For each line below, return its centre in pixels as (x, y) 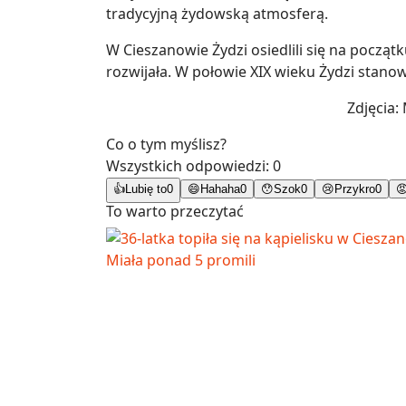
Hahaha (220, 189)
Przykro (355, 189)
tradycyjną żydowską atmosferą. (217, 14)
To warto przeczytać (175, 212)
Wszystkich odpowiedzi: (189, 166)
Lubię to (146, 189)
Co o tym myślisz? (166, 145)
